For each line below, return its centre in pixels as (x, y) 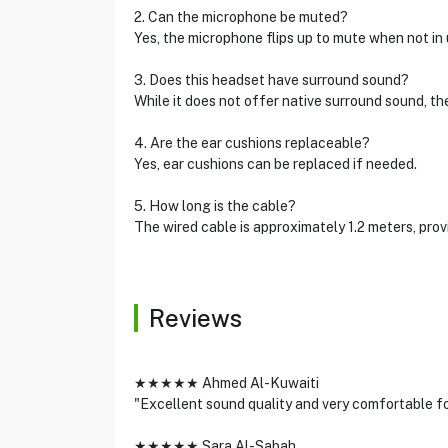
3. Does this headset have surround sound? (271, 80)
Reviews (195, 318)
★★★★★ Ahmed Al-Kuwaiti (226, 383)
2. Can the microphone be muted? (240, 17)
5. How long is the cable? (214, 206)
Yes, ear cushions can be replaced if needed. (275, 164)
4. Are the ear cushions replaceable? (251, 143)
